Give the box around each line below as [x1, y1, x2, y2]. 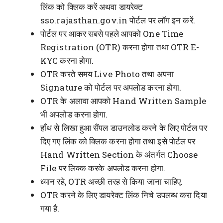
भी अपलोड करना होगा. [40, 108, 108, 120]
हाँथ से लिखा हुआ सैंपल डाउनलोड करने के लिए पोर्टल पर [40, 121, 207, 133]
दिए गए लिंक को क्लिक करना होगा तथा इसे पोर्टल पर [40, 135, 196, 147]
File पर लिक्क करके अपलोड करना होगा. [40, 162, 165, 174]
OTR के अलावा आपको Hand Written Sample [40, 95, 207, 107]
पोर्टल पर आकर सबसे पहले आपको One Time [40, 27, 184, 39]
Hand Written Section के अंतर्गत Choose [40, 148, 198, 160]
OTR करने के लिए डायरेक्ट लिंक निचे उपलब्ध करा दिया [40, 189, 207, 201]
